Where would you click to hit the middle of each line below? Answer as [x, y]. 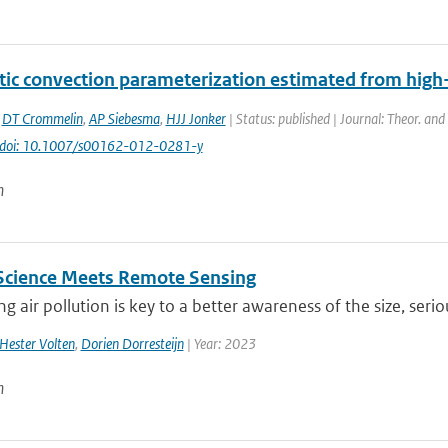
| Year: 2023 [219, 343]
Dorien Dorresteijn [132, 343]
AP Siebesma [124, 118]
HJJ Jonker [195, 118]
